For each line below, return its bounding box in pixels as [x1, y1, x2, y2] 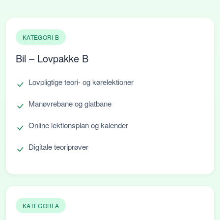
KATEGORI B [23, 33, 59, 42]
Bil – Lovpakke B [16, 51, 88, 66]
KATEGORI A [23, 201, 59, 210]
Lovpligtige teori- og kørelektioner [28, 77, 134, 87]
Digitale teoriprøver [28, 141, 88, 152]
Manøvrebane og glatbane [28, 98, 111, 109]
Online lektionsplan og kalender [28, 120, 128, 131]
